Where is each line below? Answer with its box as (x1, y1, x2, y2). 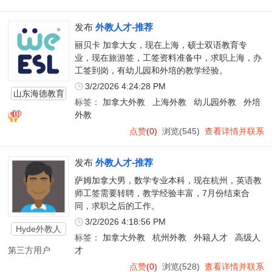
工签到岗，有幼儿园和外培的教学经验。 (74, 66, 228, 75)
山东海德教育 (13, 88, 64, 98)
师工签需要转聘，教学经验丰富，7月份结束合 (74, 188, 250, 198)
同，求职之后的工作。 (74, 201, 160, 211)
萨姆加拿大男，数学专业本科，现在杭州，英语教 (74, 175, 262, 185)
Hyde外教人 (16, 224, 62, 234)
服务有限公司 (13, 101, 64, 111)
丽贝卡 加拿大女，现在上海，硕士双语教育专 (74, 40, 247, 50)
